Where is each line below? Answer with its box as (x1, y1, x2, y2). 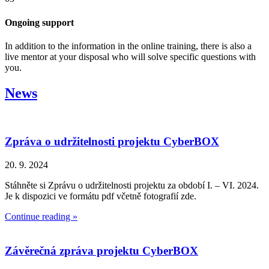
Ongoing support (5, 17, 74, 28)
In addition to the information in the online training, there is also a (5, 40, 252, 51)
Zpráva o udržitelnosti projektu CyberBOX (5, 135, 219, 148)
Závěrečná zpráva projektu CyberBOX (5, 244, 198, 257)
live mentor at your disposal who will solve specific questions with (5, 51, 256, 62)
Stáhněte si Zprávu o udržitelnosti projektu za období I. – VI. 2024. (5, 180, 259, 191)
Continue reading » (5, 211, 77, 222)
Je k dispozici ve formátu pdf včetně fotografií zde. (5, 191, 196, 202)
